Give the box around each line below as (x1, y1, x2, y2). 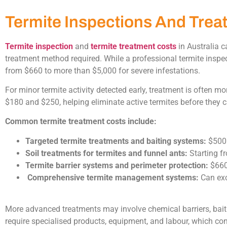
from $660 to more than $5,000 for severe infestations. (5, 65, 200, 75)
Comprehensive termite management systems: (27, 172, 199, 182)
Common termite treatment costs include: (5, 117, 157, 127)
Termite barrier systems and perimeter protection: (25, 160, 208, 170)
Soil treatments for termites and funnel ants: (25, 148, 187, 158)
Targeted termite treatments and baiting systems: (25, 136, 206, 146)
